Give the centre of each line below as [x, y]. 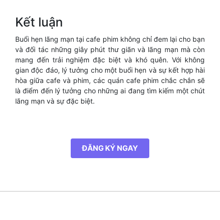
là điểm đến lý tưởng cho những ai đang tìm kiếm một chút [110, 91]
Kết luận [39, 22]
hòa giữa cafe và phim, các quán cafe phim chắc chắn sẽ [110, 80]
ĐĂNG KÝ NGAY [110, 148]
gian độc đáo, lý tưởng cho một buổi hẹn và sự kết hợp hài [110, 70]
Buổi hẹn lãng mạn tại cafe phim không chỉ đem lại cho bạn [110, 39]
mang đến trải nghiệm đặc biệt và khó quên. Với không [110, 60]
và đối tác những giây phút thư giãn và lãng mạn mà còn [110, 49]
